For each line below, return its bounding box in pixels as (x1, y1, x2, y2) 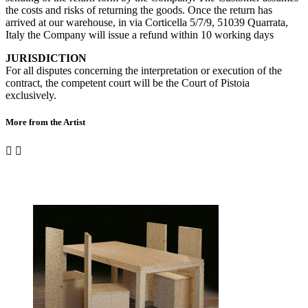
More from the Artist (5, 117, 85, 128)
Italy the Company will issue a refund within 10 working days (5, 28, 274, 41)
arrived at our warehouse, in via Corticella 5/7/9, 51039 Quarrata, (5, 16, 288, 28)
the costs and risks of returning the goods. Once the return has (5, 3, 272, 16)
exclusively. (5, 89, 56, 101)
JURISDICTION (5, 52, 87, 64)
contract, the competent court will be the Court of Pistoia (5, 76, 250, 89)
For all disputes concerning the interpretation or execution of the (5, 64, 282, 76)
